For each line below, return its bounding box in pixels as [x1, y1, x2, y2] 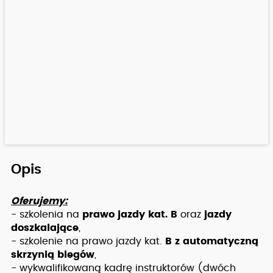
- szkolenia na [11, 210, 79, 219]
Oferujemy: [11, 196, 68, 206]
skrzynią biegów [11, 250, 94, 260]
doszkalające [11, 223, 79, 233]
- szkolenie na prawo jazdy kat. [11, 236, 162, 246]
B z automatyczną [162, 236, 258, 246]
